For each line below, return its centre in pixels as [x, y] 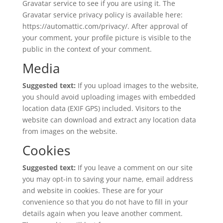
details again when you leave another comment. [102, 213]
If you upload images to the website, [138, 85]
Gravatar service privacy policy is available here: [102, 15]
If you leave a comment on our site [135, 167]
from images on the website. [70, 131]
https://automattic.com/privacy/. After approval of [105, 26]
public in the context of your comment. [87, 49]
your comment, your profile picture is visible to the [107, 38]
